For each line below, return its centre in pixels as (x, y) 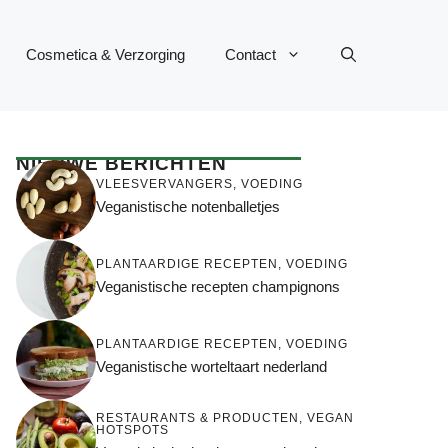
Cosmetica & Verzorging (105, 55)
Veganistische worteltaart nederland (211, 367)
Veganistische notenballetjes (188, 207)
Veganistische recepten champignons (218, 287)
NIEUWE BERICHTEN (121, 163)
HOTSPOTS (132, 430)
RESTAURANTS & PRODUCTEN (197, 418)
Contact (250, 55)
